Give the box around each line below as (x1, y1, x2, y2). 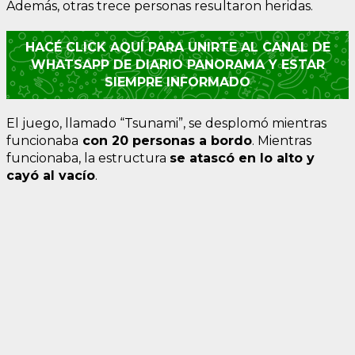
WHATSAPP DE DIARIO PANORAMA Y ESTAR (30, 56, 325, 72)
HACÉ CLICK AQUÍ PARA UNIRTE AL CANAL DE (25, 39, 330, 55)
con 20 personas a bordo (78, 132, 252, 148)
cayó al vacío (6, 167, 95, 183)
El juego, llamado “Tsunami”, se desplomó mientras (6, 115, 326, 131)
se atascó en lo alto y (170, 150, 315, 166)
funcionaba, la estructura (6, 150, 170, 166)
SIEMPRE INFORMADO (105, 74, 250, 90)
